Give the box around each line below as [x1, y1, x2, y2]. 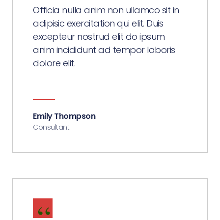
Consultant [33, 122, 69, 132]
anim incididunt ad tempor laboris [33, 44, 175, 56]
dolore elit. [33, 57, 75, 69]
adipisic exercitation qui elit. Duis [33, 17, 163, 29]
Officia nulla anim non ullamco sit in [33, 4, 179, 16]
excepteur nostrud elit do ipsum [33, 30, 165, 43]
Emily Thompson [33, 110, 95, 122]
